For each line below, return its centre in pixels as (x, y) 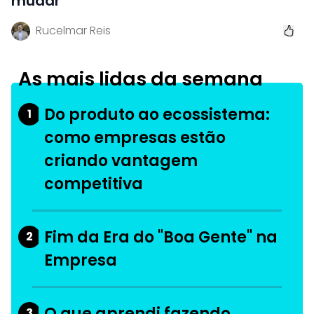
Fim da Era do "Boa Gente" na (161, 237)
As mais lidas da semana (141, 78)
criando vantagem (121, 161)
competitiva (94, 184)
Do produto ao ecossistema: (157, 114)
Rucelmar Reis (73, 31)
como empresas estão (135, 137)
